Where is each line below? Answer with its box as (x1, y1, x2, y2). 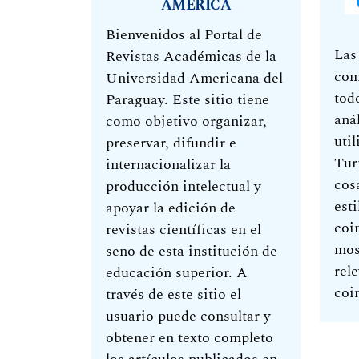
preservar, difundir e (106, 131, 236, 154)
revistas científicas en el (106, 218, 261, 240)
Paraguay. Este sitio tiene (106, 88, 269, 111)
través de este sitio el (106, 283, 241, 305)
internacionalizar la (106, 153, 231, 175)
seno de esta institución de (106, 240, 277, 262)
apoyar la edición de (106, 196, 236, 219)
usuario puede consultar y (106, 305, 271, 327)
